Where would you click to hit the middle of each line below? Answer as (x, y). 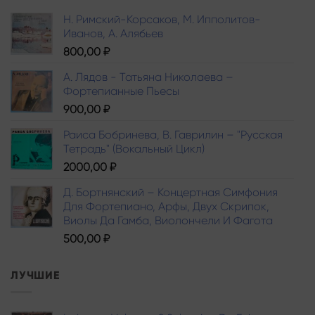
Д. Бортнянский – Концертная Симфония (171, 192)
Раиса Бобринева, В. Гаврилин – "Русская (173, 134)
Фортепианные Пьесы (121, 91)
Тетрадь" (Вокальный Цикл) (134, 148)
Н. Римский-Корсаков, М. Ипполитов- (162, 19)
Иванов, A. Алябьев (113, 33)
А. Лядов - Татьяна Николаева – (148, 77)
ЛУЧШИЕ (35, 275)
